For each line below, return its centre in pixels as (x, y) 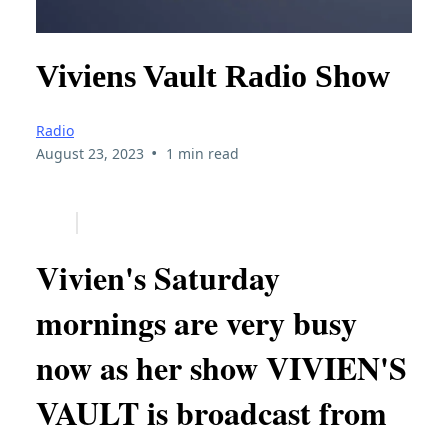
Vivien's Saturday (158, 277)
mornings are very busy (196, 322)
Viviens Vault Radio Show (213, 75)
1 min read (202, 154)
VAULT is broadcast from (211, 412)
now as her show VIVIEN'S (221, 367)
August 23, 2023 (90, 154)
